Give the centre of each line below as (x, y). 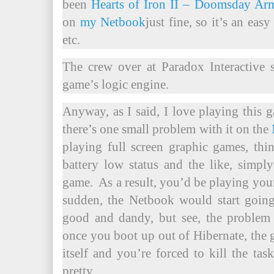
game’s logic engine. (116, 84)
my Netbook (113, 22)
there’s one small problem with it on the (167, 129)
